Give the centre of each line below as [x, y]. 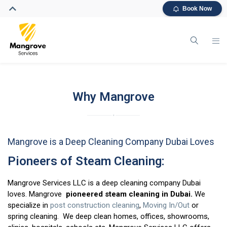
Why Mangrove [113, 97]
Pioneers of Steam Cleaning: [86, 161]
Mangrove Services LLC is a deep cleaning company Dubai [104, 183]
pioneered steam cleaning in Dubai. [128, 194]
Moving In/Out [166, 205]
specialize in [29, 205]
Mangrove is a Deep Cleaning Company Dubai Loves [111, 141]
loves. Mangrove [36, 194]
